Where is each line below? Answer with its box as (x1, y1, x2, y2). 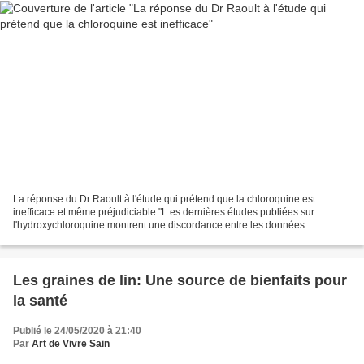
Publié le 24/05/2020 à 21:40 (13, 324, 141, 336)
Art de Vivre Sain (32, 337, 110, 349)
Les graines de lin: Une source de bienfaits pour (13, 271, 347, 288)
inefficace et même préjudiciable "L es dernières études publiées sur (13, 206, 314, 218)
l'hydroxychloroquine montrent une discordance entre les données (13, 219, 305, 231)
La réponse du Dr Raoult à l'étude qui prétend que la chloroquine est (13, 193, 315, 205)
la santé (13, 292, 67, 309)
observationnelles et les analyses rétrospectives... (13, 232, 232, 244)
